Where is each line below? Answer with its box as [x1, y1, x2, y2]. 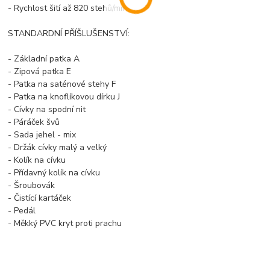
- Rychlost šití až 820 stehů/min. [8, 2, 130, 14]
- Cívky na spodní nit [8, 103, 86, 115]
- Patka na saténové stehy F [8, 78, 116, 90]
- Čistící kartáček [8, 192, 72, 204]
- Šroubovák [8, 179, 55, 191]
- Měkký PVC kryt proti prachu [8, 217, 122, 229]
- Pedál [8, 204, 36, 216]
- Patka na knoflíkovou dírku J [8, 90, 121, 102]
